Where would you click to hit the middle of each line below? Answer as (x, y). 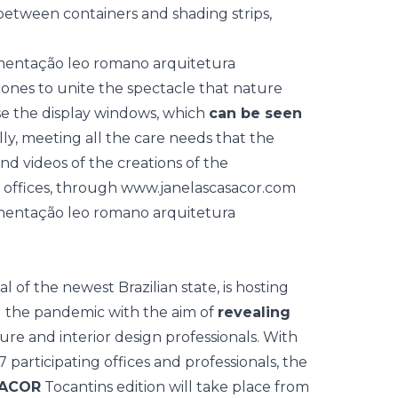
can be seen (255, 113)
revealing (254, 312)
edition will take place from (211, 387)
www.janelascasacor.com (208, 188)
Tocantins (79, 387)
